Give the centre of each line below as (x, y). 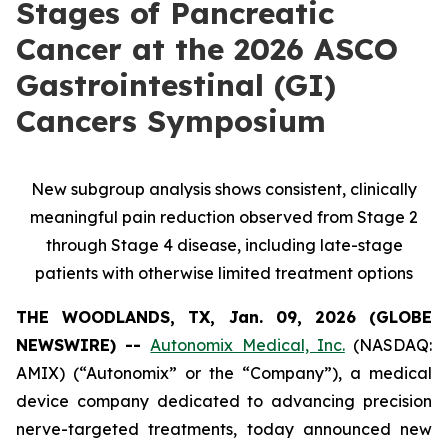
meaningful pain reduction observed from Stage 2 (224, 217)
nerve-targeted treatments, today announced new (224, 429)
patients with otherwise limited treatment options (224, 273)
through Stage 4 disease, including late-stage (224, 245)
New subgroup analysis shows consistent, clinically (224, 189)
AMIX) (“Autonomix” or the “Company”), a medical (224, 373)
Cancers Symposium (171, 121)
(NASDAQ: (388, 345)
